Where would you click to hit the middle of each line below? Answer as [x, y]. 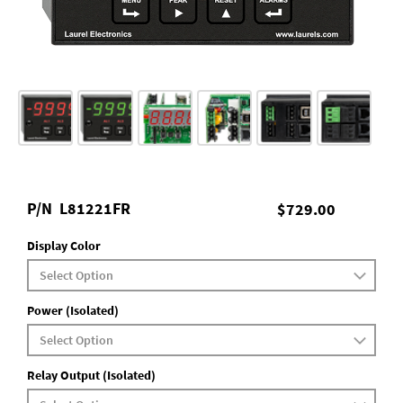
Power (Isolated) [73, 310]
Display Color [64, 246]
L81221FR [95, 209]
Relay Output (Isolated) [91, 375]
